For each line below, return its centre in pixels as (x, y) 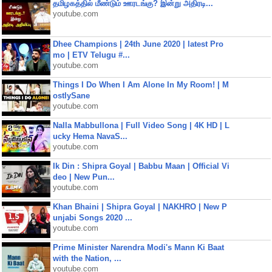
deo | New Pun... (83, 177)
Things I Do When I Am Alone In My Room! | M (141, 85)
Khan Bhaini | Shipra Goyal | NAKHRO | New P (140, 207)
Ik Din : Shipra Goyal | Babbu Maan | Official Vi (141, 166)
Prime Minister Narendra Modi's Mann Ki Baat (138, 247)
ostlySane (71, 96)
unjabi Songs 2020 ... (92, 218)
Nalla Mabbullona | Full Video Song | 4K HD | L (141, 125)
